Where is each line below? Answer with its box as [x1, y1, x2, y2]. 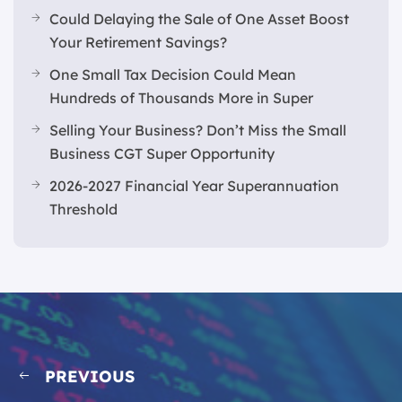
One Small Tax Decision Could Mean [49, 66, 296, 83]
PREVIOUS [45, 366, 135, 387]
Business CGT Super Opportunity [49, 144, 275, 162]
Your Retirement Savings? [49, 33, 227, 51]
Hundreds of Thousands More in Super [49, 89, 313, 107]
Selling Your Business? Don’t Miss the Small [49, 121, 346, 139]
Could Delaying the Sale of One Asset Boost [49, 10, 349, 28]
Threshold [49, 200, 118, 218]
